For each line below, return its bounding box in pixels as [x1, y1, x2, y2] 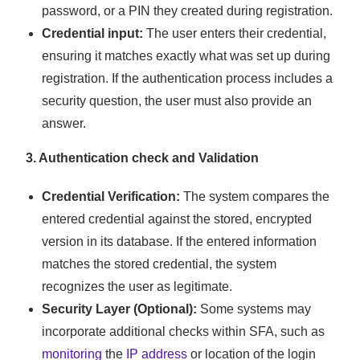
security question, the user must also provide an [42, 94, 313, 108]
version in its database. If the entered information [42, 235, 317, 249]
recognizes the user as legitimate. [42, 280, 233, 294]
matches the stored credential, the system [42, 257, 277, 272]
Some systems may [197, 302, 312, 317]
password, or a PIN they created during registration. [42, 4, 333, 18]
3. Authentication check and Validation [26, 151, 260, 166]
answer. [42, 117, 87, 131]
